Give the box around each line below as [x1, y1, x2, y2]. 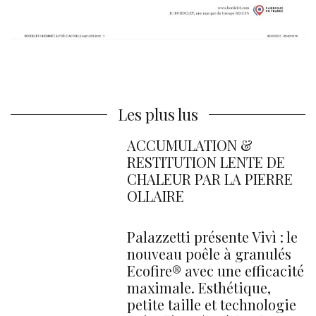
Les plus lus [118, 103, 198, 125]
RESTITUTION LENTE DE [127, 152, 285, 171]
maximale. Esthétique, [127, 277, 271, 297]
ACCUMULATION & [127, 135, 253, 154]
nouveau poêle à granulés [127, 243, 291, 263]
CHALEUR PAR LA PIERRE [127, 169, 293, 188]
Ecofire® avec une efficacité [127, 260, 304, 280]
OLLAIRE [127, 186, 184, 205]
